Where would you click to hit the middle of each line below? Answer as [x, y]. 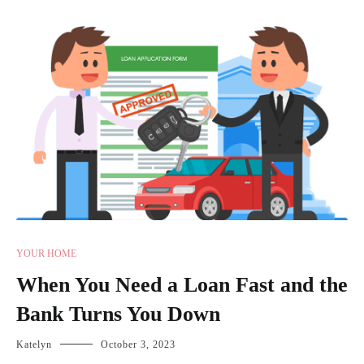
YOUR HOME [46, 254]
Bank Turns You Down [118, 314]
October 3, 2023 [138, 345]
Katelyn [34, 345]
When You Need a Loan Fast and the [182, 285]
